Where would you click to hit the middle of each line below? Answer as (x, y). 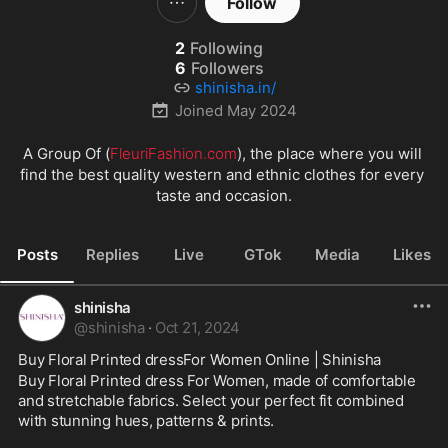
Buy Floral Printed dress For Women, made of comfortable (217, 380)
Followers (227, 68)
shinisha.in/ (235, 87)
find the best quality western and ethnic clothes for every (222, 174)
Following (226, 48)
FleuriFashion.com (173, 153)
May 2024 (261, 110)
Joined (198, 110)
